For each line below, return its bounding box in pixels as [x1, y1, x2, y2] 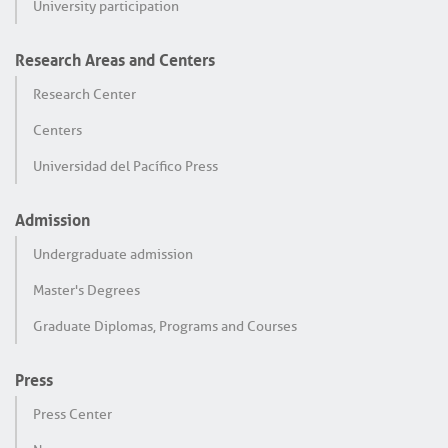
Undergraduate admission [33, 244, 193, 263]
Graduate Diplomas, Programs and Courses [33, 316, 297, 335]
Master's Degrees [33, 280, 140, 299]
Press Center [33, 404, 112, 423]
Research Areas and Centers [15, 44, 215, 71]
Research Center [33, 84, 136, 103]
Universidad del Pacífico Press [33, 156, 218, 175]
